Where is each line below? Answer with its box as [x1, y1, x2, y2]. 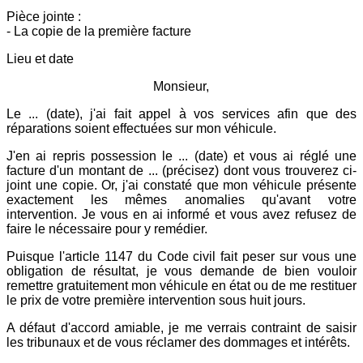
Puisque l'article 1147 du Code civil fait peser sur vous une [6, 249, 357, 263]
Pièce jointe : [6, 9, 81, 23]
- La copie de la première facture [6, 23, 191, 38]
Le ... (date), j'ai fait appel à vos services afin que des [6, 106, 357, 121]
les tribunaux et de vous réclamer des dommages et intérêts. [6, 335, 350, 349]
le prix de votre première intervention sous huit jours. [6, 293, 305, 307]
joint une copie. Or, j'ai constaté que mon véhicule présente [6, 177, 357, 192]
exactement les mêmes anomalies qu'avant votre [6, 192, 357, 207]
